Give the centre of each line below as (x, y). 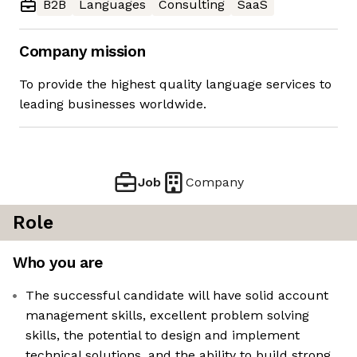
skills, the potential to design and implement (163, 335)
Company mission (82, 52)
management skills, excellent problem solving (167, 316)
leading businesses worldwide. (113, 104)
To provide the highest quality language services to (175, 84)
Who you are (58, 263)
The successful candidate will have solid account (177, 296)
